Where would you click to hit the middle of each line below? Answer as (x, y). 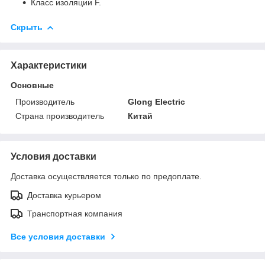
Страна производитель (60, 116)
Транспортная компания (75, 213)
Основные (32, 85)
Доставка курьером (64, 195)
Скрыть (27, 27)
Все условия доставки (58, 236)
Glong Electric (157, 101)
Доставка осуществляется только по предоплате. (106, 176)
